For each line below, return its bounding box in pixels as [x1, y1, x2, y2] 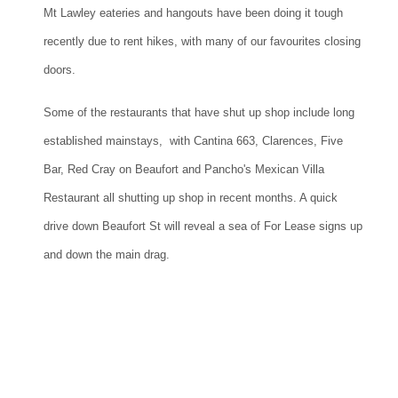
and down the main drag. [44, 248, 170, 262]
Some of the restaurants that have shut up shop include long [44, 106, 354, 120]
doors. [44, 63, 76, 77]
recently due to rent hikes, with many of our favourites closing [44, 35, 361, 49]
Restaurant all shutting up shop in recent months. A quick [44, 191, 338, 205]
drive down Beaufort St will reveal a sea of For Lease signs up [44, 219, 362, 234]
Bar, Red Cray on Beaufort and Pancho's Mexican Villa [44, 163, 324, 177]
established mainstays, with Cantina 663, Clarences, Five [44, 134, 343, 148]
